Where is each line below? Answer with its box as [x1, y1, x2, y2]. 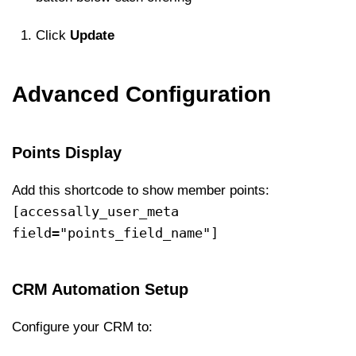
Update [70, 28, 114, 43]
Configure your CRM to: [12, 319, 153, 335]
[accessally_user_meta [12, 203, 179, 219]
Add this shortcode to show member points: [12, 183, 269, 198]
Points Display [12, 144, 122, 161]
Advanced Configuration [12, 82, 271, 106]
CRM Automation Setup [12, 281, 188, 298]
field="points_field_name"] [12, 225, 219, 241]
